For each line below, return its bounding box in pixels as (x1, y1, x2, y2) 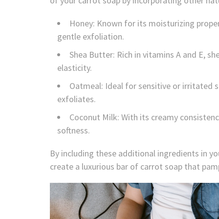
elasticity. (57, 62, 92, 74)
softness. (57, 125, 90, 136)
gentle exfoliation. (57, 31, 124, 43)
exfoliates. (57, 93, 96, 105)
